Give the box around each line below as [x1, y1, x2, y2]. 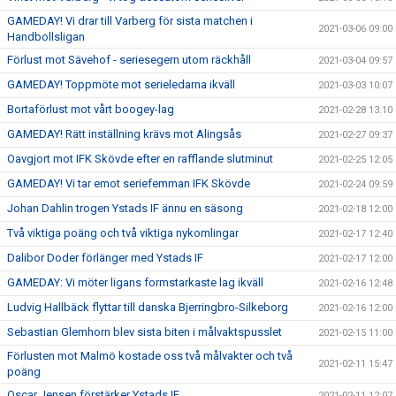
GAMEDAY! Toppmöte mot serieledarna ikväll [7, 78, 235, 91]
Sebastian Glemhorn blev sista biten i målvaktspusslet [7, 325, 282, 339]
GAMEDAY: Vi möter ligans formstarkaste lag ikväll [7, 276, 263, 289]
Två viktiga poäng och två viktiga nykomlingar [7, 226, 239, 240]
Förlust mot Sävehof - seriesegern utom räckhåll [7, 53, 251, 66]
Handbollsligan [7, 30, 85, 43]
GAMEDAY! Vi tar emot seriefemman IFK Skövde [7, 177, 250, 190]
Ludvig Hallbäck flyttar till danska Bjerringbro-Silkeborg [7, 301, 288, 314]
